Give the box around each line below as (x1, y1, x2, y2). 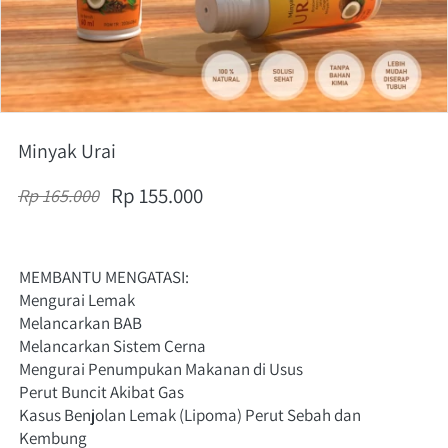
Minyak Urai (18, 138, 116, 164)
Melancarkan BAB (19, 312, 142, 334)
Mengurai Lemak (19, 289, 135, 311)
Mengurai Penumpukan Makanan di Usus (19, 358, 303, 380)
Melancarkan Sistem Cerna (19, 335, 206, 357)
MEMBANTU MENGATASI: (19, 266, 189, 288)
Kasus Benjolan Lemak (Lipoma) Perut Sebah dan (19, 404, 361, 426)
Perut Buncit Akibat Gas (19, 381, 184, 403)
